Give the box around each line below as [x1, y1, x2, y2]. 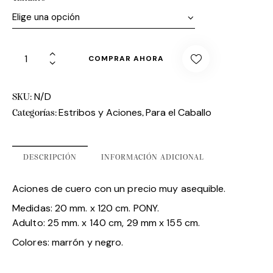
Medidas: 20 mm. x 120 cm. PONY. [12, 201, 160, 214]
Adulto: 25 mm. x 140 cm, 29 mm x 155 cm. [12, 216, 200, 229]
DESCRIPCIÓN [23, 153, 77, 161]
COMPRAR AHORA [88, 54, 164, 64]
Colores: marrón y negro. [12, 235, 124, 249]
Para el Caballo [146, 105, 212, 119]
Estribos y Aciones [58, 105, 143, 119]
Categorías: [12, 108, 59, 118]
